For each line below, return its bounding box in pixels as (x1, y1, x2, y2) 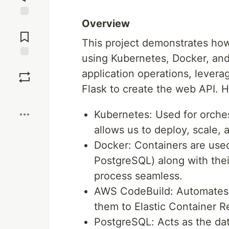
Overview (82, 17, 130, 30)
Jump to (11, 19, 38, 29)
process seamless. (94, 170, 182, 182)
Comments (7, 28, 42, 37)
